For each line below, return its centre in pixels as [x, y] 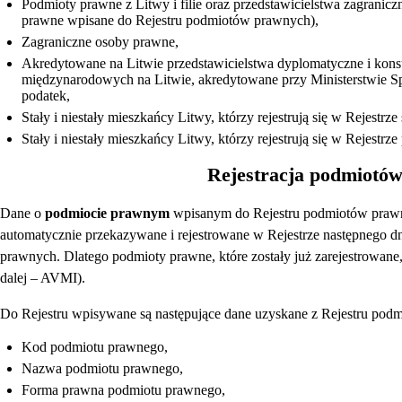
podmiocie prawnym [107, 214]
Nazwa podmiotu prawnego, [102, 369]
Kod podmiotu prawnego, [95, 347]
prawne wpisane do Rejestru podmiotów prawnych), [170, 20]
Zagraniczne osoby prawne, [100, 41]
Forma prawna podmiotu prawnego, [123, 390]
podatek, [46, 95]
